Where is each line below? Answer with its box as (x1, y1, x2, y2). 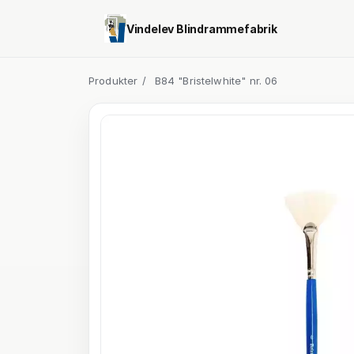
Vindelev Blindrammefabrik (126, 21, 277, 36)
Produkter (88, 74, 138, 87)
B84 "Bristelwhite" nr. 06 (154, 74, 278, 87)
